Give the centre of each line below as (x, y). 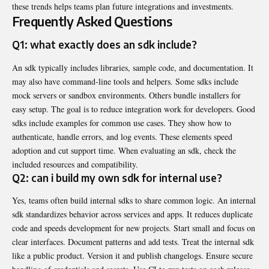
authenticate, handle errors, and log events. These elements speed (122, 136)
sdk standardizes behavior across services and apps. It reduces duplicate (132, 214)
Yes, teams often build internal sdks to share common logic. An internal (134, 200)
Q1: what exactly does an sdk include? (104, 45)
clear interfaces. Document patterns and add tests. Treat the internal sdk (133, 242)
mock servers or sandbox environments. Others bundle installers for (126, 95)
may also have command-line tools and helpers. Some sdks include (125, 81)
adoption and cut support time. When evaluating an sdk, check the (124, 150)
